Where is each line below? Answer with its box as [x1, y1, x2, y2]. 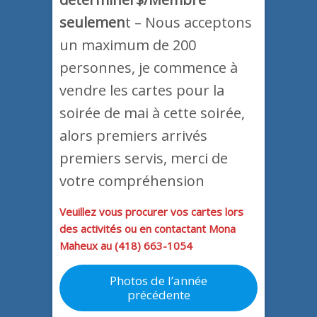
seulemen [59, 12, 125, 32]
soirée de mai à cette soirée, [59, 103, 245, 122]
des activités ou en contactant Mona [59, 221, 236, 236]
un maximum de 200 [59, 35, 196, 54]
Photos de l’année [110, 272, 207, 289]
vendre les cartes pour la [59, 80, 224, 100]
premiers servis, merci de [59, 148, 228, 168]
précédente [127, 287, 190, 304]
